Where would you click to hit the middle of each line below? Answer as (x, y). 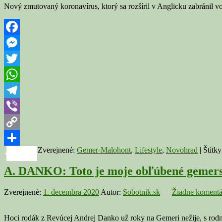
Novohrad (182, 150)
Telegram (19, 106)
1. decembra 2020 (71, 192)
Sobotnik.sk (141, 192)
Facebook (19, 43)
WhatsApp (21, 90)
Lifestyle (148, 150)
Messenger (21, 58)
